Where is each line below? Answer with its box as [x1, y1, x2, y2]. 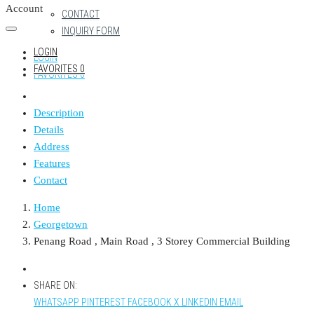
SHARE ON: [34, 280, 77, 291]
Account [6, 3, 43, 14]
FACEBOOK [128, 296, 172, 308]
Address [34, 141, 69, 152]
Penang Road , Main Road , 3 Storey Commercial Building [34, 235, 290, 247]
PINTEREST [81, 296, 125, 308]
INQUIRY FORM [62, 25, 120, 36]
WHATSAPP [34, 296, 79, 308]
